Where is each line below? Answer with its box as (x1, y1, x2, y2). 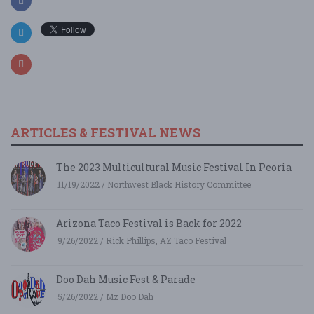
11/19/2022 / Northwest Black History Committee (57, 179, 251, 191)
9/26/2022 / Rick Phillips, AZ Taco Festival (57, 235, 226, 247)
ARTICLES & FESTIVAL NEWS (11, 124, 200, 142)
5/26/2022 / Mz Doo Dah (57, 291, 153, 303)
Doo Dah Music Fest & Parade (56, 273, 196, 287)
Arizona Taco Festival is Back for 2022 (56, 217, 242, 231)
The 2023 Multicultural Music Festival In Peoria (56, 161, 292, 175)
